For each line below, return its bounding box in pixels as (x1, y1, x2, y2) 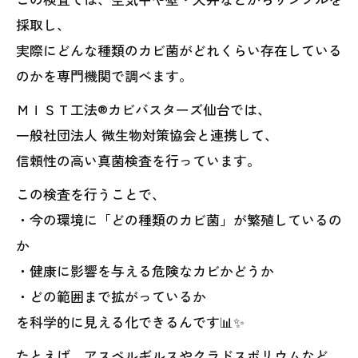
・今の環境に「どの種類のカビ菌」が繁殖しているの (16, 209, 342, 229)
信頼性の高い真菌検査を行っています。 (16, 150, 261, 170)
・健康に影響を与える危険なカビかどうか (16, 261, 274, 280)
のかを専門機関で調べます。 (16, 66, 193, 86)
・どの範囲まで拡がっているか (16, 286, 206, 306)
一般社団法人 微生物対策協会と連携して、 (16, 125, 278, 145)
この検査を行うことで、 (16, 184, 165, 204)
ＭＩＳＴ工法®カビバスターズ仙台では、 (16, 99, 271, 119)
